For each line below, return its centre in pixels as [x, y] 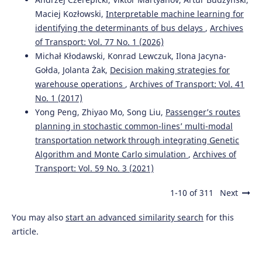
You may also [38, 218]
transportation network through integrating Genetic [137, 140]
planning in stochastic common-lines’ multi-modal [134, 126]
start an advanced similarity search [134, 218]
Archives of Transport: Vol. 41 [187, 84]
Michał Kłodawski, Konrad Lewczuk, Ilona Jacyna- [130, 56]
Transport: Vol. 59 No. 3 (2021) [94, 168]
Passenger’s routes [203, 112]
